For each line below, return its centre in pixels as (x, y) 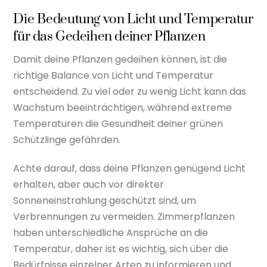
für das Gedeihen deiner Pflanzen (109, 37)
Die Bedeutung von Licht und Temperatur (133, 20)
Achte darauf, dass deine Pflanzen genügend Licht (130, 169)
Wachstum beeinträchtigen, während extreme (123, 108)
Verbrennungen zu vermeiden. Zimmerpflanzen (124, 217)
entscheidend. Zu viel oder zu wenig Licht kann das (130, 92)
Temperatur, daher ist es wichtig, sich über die (121, 249)
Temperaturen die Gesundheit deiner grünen (118, 124)
